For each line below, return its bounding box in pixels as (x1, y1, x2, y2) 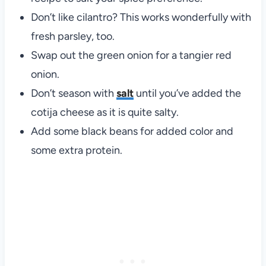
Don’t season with (30, 87, 116, 100)
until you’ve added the (133, 87, 241, 100)
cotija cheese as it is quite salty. (30, 106, 179, 119)
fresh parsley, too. (30, 30, 115, 43)
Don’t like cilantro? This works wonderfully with (30, 11, 251, 24)
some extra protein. (30, 144, 122, 157)
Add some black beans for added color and (30, 125, 233, 138)
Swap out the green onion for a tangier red (30, 49, 232, 62)
